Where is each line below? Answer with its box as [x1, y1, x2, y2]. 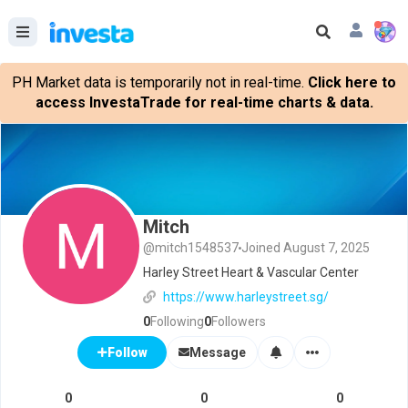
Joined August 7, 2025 [241, 240, 370, 255]
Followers [211, 314, 266, 329]
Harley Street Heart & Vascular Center [143, 265, 359, 280]
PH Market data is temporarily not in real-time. [12, 74, 304, 91]
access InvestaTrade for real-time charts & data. [35, 94, 373, 111]
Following [150, 314, 204, 329]
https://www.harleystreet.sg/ [163, 290, 329, 304]
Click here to [308, 74, 396, 91]
